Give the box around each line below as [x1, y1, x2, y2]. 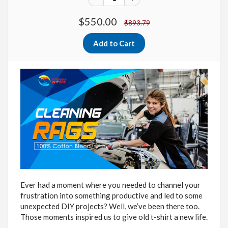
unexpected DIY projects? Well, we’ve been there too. [20, 201, 199, 211]
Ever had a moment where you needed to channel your [20, 180, 201, 189]
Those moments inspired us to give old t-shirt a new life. [20, 212, 208, 221]
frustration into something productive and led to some [20, 190, 203, 200]
